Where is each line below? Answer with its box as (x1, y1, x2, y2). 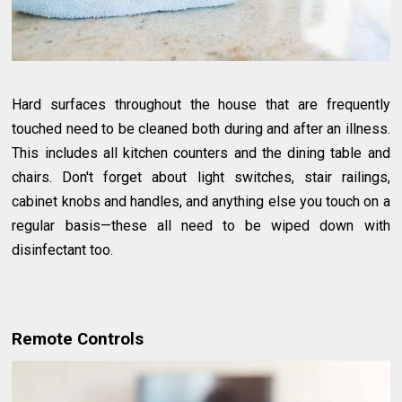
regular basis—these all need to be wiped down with (12, 217, 390, 235)
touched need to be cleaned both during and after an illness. (12, 120, 390, 138)
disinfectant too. (12, 241, 114, 259)
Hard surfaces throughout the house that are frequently (12, 96, 390, 114)
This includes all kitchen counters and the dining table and (12, 144, 390, 162)
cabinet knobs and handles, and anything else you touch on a (12, 193, 390, 211)
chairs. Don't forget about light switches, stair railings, (12, 169, 390, 187)
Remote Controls (12, 329, 144, 350)
